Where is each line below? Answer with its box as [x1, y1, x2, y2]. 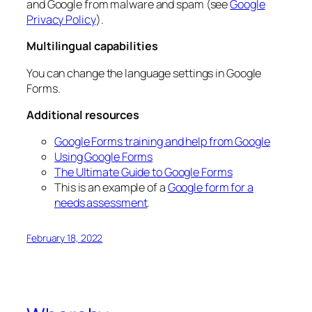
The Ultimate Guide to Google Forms [54, 164, 233, 180]
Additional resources [26, 107, 139, 123]
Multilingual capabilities [26, 38, 158, 54]
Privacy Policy [26, 12, 96, 28]
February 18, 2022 [26, 231, 103, 245]
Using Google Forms [54, 149, 153, 165]
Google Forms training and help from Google [54, 134, 270, 150]
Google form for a [167, 180, 253, 196]
